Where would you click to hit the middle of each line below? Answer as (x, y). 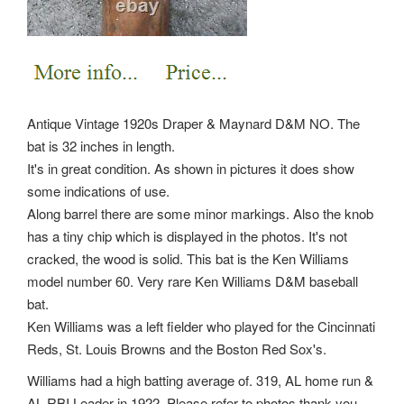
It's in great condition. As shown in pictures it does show (191, 168)
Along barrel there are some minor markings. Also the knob (200, 213)
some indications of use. (98, 190)
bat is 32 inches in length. (101, 145)
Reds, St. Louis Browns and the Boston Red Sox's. (177, 348)
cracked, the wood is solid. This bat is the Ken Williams (188, 258)
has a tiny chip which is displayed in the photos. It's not (187, 235)
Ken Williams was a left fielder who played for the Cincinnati (201, 326)
